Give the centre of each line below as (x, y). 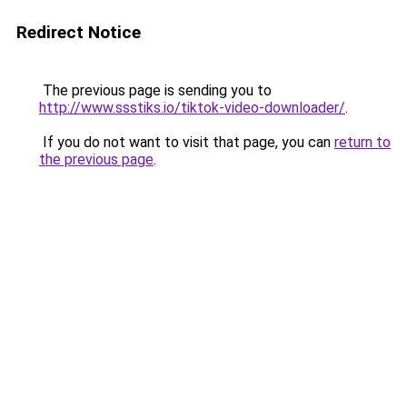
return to (362, 142)
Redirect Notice (79, 32)
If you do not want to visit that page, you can (187, 142)
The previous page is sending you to (155, 90)
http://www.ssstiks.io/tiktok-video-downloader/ (192, 108)
